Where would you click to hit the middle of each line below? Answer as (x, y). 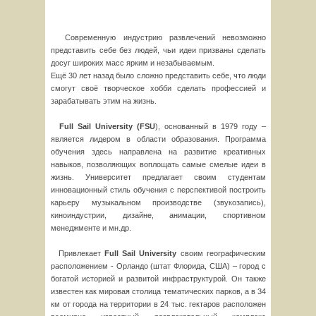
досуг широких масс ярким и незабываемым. (133, 63)
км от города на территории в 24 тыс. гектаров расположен (158, 304)
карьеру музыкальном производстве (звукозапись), (158, 202)
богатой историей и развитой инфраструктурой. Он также (158, 279)
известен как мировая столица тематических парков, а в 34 (158, 291)
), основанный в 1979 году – (211, 126)
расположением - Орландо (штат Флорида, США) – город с (158, 266)
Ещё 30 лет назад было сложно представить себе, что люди (158, 75)
